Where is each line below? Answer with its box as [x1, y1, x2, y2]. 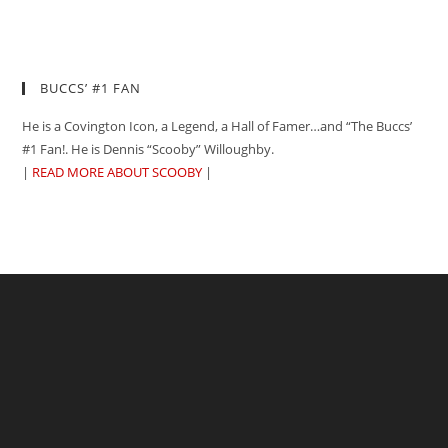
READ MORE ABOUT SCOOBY [32, 163, 203, 182]
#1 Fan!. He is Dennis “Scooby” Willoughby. [22, 140, 275, 159]
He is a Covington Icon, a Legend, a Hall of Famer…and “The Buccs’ [22, 117, 413, 136]
